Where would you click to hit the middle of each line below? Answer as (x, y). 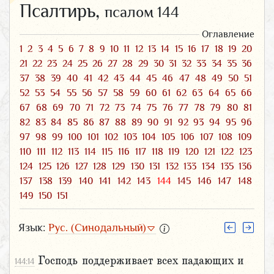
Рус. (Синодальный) (97, 227)
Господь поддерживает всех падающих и (141, 261)
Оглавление (228, 34)
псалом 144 (142, 12)
